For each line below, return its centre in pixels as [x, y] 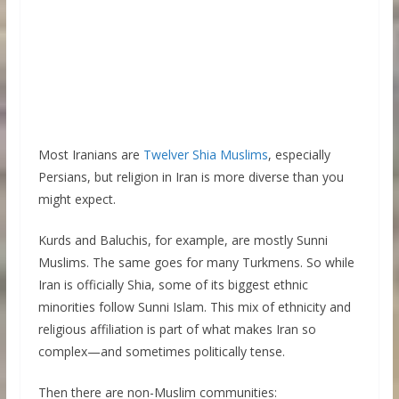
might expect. [77, 199]
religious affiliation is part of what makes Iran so [177, 330]
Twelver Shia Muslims [205, 155]
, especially [299, 155]
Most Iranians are [90, 155]
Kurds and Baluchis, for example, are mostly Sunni [183, 240]
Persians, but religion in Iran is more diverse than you [191, 177]
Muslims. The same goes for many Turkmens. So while [196, 263]
